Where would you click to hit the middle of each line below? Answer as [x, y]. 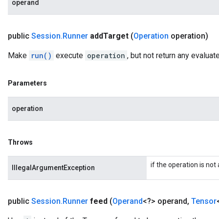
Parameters [27, 83]
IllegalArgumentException [53, 168]
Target [116, 36]
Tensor [204, 201]
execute [69, 55]
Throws [20, 142]
